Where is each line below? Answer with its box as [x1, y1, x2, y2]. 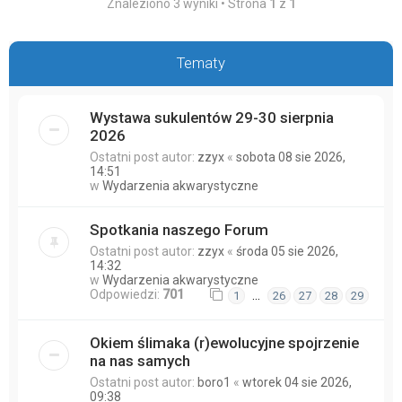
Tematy [177, 54, 225, 72]
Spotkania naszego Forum [90, 221, 268, 239]
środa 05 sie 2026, [236, 244, 338, 258]
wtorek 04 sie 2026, [242, 375, 352, 390]
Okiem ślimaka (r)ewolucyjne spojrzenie [90, 334, 359, 353]
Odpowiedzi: [90, 287, 162, 301]
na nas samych [90, 352, 190, 371]
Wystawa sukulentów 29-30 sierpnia [90, 109, 334, 127]
